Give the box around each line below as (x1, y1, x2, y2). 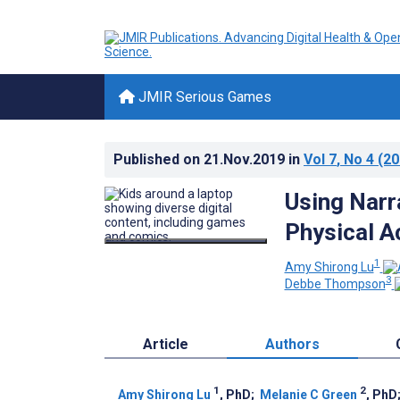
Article (142, 336, 188, 354)
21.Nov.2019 (204, 151, 288, 168)
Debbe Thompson (284, 277, 386, 292)
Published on (113, 151, 204, 168)
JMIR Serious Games (135, 88, 271, 105)
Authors (264, 336, 320, 354)
